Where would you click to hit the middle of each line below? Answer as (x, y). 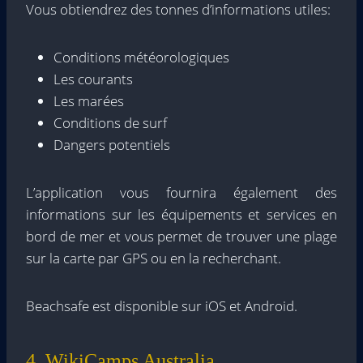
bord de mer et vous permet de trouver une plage (181, 236)
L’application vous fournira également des (181, 192)
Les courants (93, 79)
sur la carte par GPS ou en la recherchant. (154, 258)
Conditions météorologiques (141, 57)
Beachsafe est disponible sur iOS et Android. (162, 306)
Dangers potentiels (112, 145)
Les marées (89, 101)
